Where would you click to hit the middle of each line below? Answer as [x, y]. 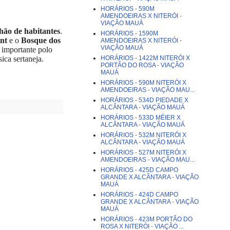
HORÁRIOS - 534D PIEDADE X [145, 100]
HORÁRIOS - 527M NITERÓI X [143, 152]
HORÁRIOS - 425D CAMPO [139, 170]
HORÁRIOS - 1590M [129, 33]
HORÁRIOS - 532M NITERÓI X [143, 135]
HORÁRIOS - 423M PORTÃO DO [147, 219]
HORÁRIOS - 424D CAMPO [139, 195]
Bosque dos [41, 40]
